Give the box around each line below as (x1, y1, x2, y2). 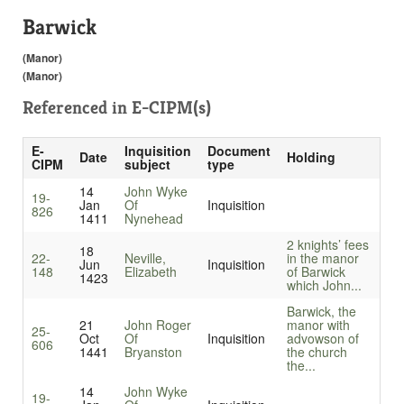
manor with (286, 316, 350, 335)
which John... (286, 276, 362, 295)
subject (124, 155, 170, 174)
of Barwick (286, 262, 345, 281)
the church (286, 343, 347, 362)
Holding (286, 148, 335, 167)
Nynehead (124, 209, 183, 228)
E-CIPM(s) (132, 96, 211, 120)
